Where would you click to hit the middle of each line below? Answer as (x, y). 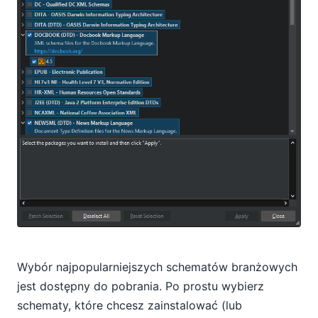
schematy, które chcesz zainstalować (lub (130, 306)
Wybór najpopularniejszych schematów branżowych (157, 267)
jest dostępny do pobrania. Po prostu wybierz (141, 286)
